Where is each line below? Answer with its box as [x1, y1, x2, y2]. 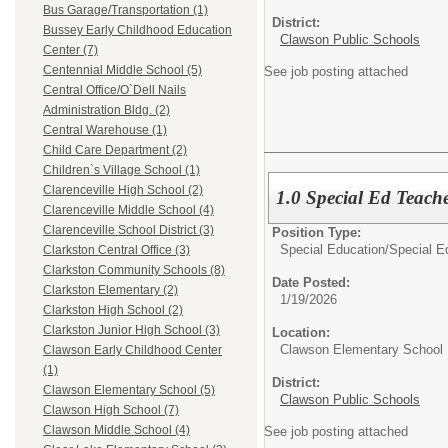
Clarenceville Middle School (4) [43, 203, 214, 218]
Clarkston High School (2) [43, 303, 183, 318]
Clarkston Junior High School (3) [43, 323, 220, 338]
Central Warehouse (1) [43, 123, 167, 138]
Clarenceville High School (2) [43, 183, 203, 198]
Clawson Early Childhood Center [43, 343, 222, 358]
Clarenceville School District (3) [43, 223, 214, 238]
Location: [272, 325, 330, 341]
